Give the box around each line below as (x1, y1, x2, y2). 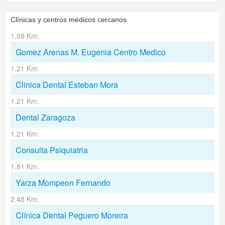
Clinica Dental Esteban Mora (16, 79, 118, 90)
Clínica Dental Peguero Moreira (16, 209, 128, 221)
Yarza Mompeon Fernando (16, 177, 110, 188)
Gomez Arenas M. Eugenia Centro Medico (16, 46, 166, 58)
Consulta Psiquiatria (16, 144, 88, 156)
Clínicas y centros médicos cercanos (11, 16, 127, 24)
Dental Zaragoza (16, 111, 75, 123)
